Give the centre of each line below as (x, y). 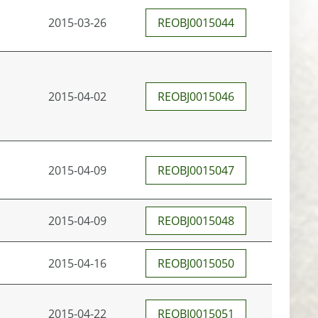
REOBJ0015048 (196, 221)
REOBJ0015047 (196, 170)
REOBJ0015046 (196, 97)
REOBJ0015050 (196, 263)
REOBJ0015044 (196, 23)
